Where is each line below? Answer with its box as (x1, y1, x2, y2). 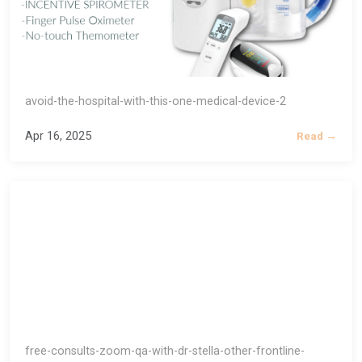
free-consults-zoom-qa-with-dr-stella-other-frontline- (25, 343, 305, 358)
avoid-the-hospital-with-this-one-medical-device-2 (25, 95, 287, 109)
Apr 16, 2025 (25, 128, 92, 144)
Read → (296, 129, 337, 143)
